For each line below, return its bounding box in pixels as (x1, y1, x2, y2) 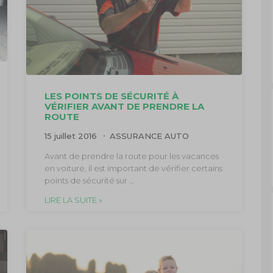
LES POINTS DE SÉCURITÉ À (44, 90, 179, 102)
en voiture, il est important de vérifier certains (44, 163, 222, 174)
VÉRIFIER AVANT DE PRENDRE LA (44, 101, 204, 113)
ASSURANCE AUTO (109, 131, 189, 141)
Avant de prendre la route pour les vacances (44, 151, 219, 161)
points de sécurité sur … (44, 175, 134, 186)
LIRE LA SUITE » (44, 195, 102, 205)
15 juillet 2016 (44, 131, 99, 141)
